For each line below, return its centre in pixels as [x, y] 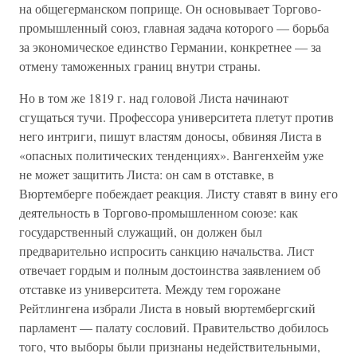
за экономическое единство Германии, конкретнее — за [170, 47]
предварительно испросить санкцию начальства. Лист [167, 251]
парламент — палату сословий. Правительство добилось [174, 327]
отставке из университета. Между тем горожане [150, 289]
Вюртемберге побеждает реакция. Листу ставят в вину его [178, 193]
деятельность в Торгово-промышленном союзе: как [159, 212]
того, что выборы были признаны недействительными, [170, 346]
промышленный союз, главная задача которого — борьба [174, 27]
